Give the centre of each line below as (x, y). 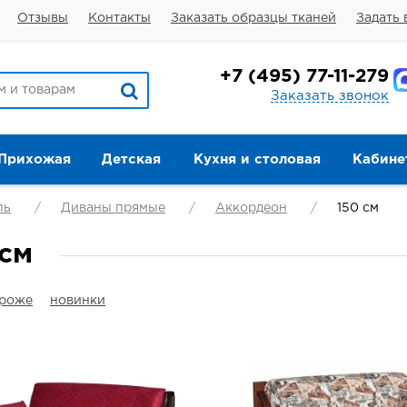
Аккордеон (251, 208)
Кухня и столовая (257, 159)
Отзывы (43, 18)
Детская (131, 159)
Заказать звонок (330, 96)
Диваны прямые (113, 208)
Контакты (119, 18)
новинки (78, 301)
